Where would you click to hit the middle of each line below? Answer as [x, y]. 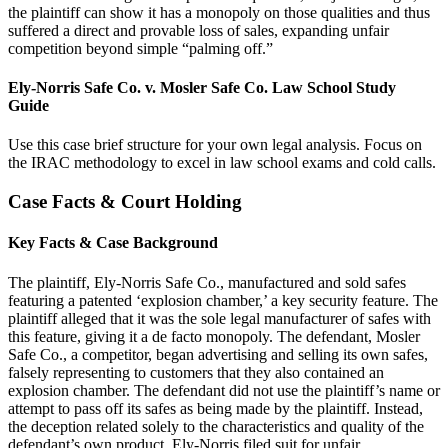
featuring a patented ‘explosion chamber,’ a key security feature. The [223, 300]
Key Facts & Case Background [113, 243]
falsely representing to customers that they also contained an [196, 372]
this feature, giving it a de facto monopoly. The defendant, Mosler [214, 336]
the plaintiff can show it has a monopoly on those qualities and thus [219, 12]
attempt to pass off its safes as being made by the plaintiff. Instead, [215, 408]
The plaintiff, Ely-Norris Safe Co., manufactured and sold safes [207, 282]
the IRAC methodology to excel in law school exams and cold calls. [222, 163]
